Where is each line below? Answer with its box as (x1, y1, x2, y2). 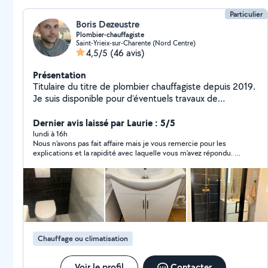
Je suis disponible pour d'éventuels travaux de (33, 92, 218, 105)
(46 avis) (110, 47, 145, 59)
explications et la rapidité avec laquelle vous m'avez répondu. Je (33, 148, 242, 158)
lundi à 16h (33, 129, 68, 139)
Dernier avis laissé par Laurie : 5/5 (33, 116, 175, 129)
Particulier (230, 9, 263, 19)
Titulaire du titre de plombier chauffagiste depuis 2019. (33, 80, 255, 93)
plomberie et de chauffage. (33, 104, 144, 117)
